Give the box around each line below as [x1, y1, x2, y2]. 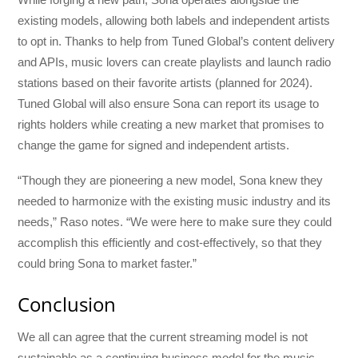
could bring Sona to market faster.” [18, 256, 197, 270]
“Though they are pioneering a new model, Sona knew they [18, 173, 324, 187]
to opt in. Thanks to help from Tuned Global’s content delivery [18, 34, 336, 48]
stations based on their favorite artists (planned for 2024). [18, 75, 313, 89]
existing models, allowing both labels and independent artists [18, 13, 331, 27]
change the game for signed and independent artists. [18, 137, 290, 152]
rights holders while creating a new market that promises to [18, 117, 324, 131]
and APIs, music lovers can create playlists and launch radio [18, 54, 332, 69]
